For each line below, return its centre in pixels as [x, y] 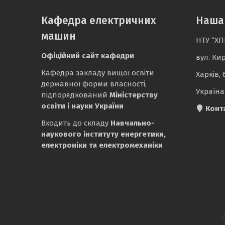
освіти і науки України [82, 106]
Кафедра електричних [99, 21]
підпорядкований [75, 95]
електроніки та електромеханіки [102, 145]
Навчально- [133, 123]
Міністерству [134, 95]
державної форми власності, [94, 84]
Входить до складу [76, 123]
